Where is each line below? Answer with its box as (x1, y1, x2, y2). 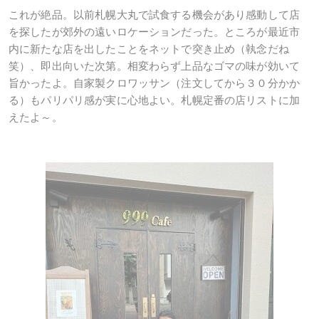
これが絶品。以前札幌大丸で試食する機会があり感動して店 (9, 9, 300, 21)
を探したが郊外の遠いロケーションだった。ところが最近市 (9, 26, 300, 38)
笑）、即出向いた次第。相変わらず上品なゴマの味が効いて (9, 60, 300, 73)
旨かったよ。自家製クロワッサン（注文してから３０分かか (9, 77, 300, 90)
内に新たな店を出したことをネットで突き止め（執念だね (9, 43, 289, 56)
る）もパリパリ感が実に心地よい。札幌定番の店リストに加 (9, 94, 300, 107)
